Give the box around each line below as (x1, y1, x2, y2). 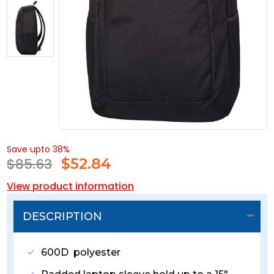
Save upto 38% (7, 143, 70, 156)
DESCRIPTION (23, 210, 103, 224)
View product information (7, 179, 135, 194)
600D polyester (41, 246, 121, 259)
